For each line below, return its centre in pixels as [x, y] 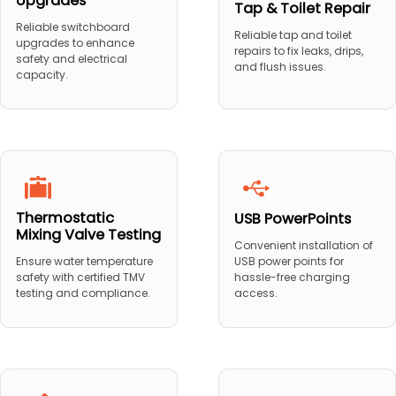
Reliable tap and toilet [293, 35]
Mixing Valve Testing [88, 235]
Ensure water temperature [84, 262]
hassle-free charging [292, 278]
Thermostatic [65, 218]
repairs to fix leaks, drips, [298, 51]
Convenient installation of [303, 246]
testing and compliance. [83, 293]
